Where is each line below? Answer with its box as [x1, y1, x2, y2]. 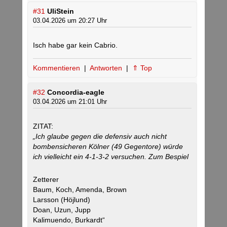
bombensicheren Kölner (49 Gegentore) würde [33, 142, 183, 151]
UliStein [47, 7, 74, 16]
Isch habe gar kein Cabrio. [33, 41, 118, 50]
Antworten [90, 64, 124, 72]
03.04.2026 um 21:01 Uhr [33, 98, 107, 106]
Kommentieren [33, 64, 82, 72]
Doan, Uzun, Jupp [33, 206, 91, 214]
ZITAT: [33, 122, 53, 131]
